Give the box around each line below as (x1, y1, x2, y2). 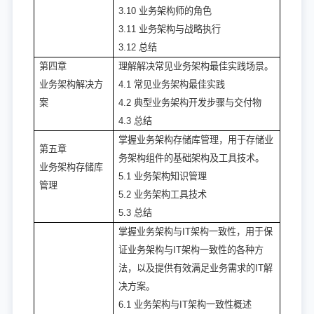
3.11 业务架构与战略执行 (118, 24, 221, 35)
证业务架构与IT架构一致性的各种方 (118, 245, 264, 256)
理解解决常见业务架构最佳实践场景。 (118, 61, 273, 72)
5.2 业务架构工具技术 (118, 189, 207, 200)
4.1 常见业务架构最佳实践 (118, 79, 225, 90)
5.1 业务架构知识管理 (118, 171, 207, 182)
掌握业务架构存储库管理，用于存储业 (118, 135, 273, 146)
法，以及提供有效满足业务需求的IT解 (118, 263, 273, 274)
